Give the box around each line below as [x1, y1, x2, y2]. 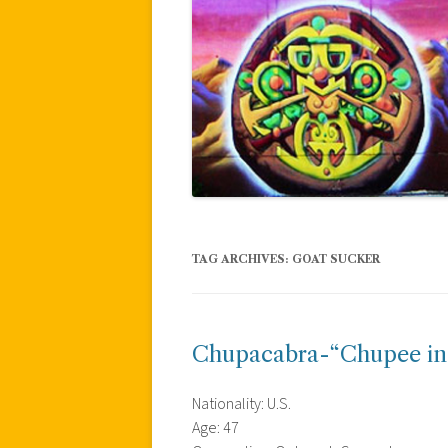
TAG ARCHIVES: [192, 251, 292, 266]
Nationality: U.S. [192, 392, 291, 415]
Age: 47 [192, 416, 239, 439]
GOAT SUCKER [292, 251, 380, 266]
